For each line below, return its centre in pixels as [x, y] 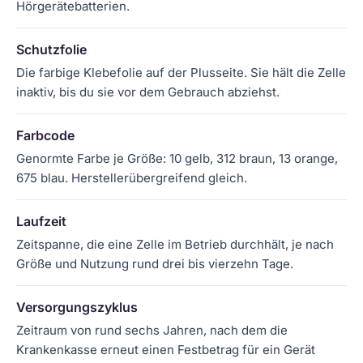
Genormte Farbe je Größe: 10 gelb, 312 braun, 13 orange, [177, 158]
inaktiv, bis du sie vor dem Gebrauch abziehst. [148, 92]
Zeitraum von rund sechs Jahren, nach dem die [152, 330]
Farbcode [45, 135]
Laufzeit [41, 221]
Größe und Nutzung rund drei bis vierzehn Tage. [155, 264]
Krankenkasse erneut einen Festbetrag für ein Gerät [166, 350]
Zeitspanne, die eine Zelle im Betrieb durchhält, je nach [175, 244]
